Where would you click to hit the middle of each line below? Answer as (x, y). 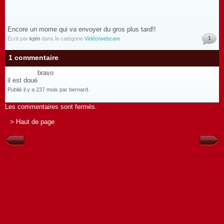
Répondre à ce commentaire (48, 96)
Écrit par (18, 38)
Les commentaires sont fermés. (51, 107)
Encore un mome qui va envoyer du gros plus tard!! (82, 29)
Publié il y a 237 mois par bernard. (48, 89)
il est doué (22, 80)
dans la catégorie (62, 38)
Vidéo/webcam (102, 38)
